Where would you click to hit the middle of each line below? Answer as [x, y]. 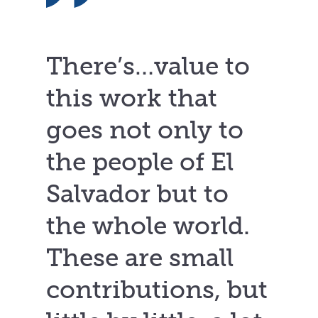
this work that [132, 98]
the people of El [140, 162]
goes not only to [145, 130]
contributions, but [157, 290]
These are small [140, 258]
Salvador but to [137, 194]
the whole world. [148, 226]
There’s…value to [148, 66]
